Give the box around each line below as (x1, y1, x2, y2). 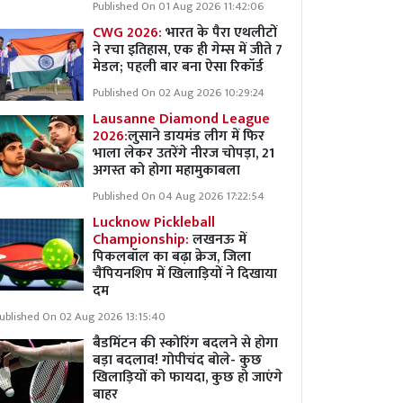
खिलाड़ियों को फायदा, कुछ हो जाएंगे (93, 365, 282, 390)
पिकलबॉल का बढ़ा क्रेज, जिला (93, 245, 251, 269)
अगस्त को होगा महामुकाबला (93, 158, 240, 183)
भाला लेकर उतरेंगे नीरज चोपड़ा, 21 (93, 141, 274, 166)
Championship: (93, 228, 193, 252)
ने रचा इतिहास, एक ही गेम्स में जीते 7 (93, 38, 282, 62)
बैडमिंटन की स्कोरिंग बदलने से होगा (93, 331, 278, 355)
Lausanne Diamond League (93, 107, 270, 131)
